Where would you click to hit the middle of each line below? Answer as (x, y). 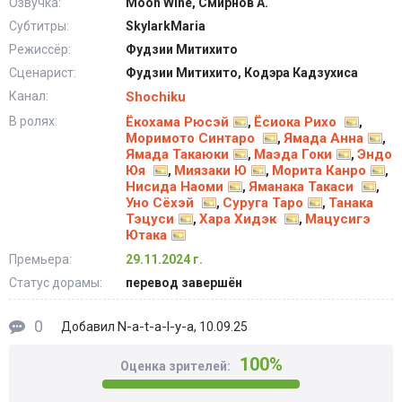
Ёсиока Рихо (297, 122)
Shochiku (156, 97)
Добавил (89, 327)
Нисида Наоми (175, 187)
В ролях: (33, 121)
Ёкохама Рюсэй (177, 122)
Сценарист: (43, 73)
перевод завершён (184, 283)
